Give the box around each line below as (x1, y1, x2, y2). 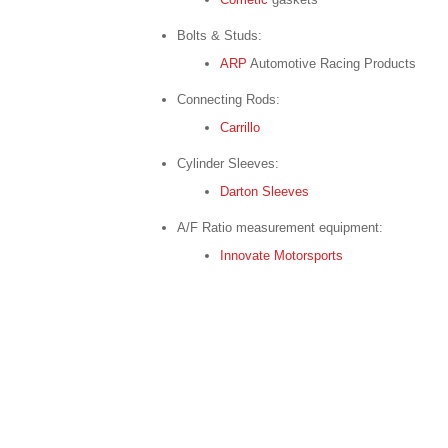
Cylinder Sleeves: (177, 156, 279, 171)
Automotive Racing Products (247, 56, 416, 71)
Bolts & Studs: (177, 28, 262, 43)
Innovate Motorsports (220, 248, 343, 263)
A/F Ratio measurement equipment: (177, 220, 383, 235)
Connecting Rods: (177, 92, 280, 107)
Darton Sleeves (220, 184, 309, 199)
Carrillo (220, 120, 260, 135)
